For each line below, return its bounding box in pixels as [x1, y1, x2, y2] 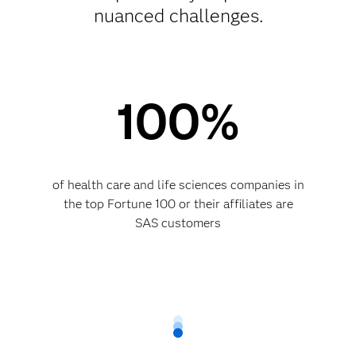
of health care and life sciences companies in [52, 177, 304, 192]
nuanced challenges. [93, 4, 263, 27]
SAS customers [135, 215, 221, 230]
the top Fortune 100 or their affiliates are [63, 196, 293, 211]
